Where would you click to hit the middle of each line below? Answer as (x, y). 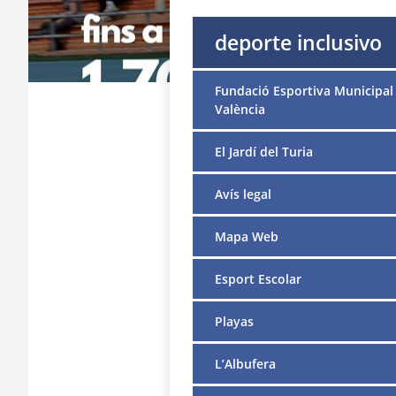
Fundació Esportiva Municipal (304, 90)
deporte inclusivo (298, 42)
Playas (234, 321)
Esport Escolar (258, 278)
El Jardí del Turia (263, 151)
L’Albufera (245, 363)
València (240, 109)
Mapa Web (246, 236)
